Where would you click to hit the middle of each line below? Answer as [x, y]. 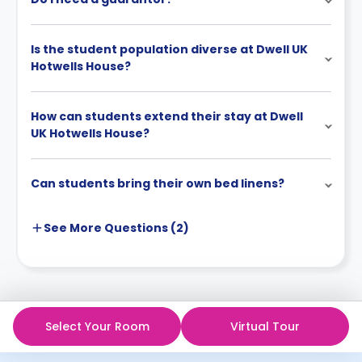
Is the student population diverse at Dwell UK [169, 49]
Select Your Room [97, 326]
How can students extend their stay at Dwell [167, 116]
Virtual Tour [265, 326]
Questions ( [139, 227]
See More [73, 227]
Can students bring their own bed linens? [158, 183]
